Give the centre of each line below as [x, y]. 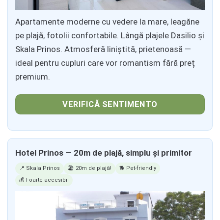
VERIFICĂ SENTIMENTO [110, 105]
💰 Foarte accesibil [44, 180]
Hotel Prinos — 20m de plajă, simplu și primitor [104, 152]
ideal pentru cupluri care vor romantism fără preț [105, 63]
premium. [33, 77]
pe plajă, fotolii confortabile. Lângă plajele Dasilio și [110, 36]
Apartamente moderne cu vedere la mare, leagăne [107, 22]
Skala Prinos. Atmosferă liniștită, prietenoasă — [103, 49]
